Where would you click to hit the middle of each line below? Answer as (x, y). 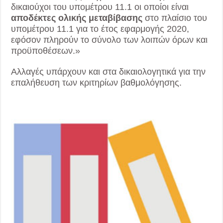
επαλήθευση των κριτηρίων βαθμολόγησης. (97, 83)
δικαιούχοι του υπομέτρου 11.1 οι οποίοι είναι (100, 7)
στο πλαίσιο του (175, 18)
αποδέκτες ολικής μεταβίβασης (77, 18)
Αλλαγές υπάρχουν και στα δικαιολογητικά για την (109, 72)
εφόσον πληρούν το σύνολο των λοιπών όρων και (110, 40)
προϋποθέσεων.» (46, 51)
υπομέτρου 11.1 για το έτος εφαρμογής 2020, (100, 29)
